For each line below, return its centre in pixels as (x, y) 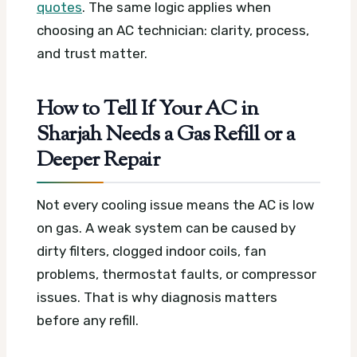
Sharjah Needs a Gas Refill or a (166, 135)
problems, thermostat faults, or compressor (177, 274)
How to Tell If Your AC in (148, 110)
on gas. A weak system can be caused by (166, 228)
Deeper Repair (98, 161)
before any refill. (88, 320)
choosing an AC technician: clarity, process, (173, 31)
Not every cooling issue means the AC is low (176, 204)
